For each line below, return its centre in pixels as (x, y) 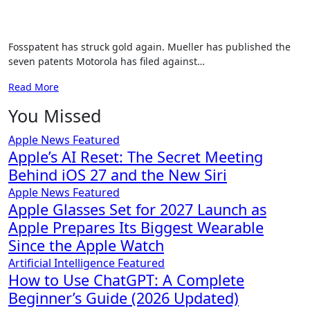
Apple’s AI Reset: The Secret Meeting (136, 157)
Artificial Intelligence (63, 263)
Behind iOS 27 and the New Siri (118, 175)
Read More (34, 87)
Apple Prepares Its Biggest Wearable (136, 227)
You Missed (55, 116)
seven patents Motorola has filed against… (107, 61)
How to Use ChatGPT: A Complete (126, 280)
